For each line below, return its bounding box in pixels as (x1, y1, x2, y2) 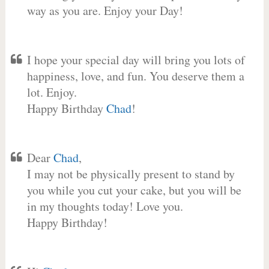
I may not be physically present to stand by (26, 166, 235, 182)
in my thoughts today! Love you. (26, 198, 183, 214)
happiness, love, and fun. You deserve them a (26, 68, 244, 84)
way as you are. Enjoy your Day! (26, 2, 183, 19)
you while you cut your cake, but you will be (26, 182, 241, 198)
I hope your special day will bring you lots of (26, 52, 245, 68)
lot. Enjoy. (26, 84, 77, 100)
